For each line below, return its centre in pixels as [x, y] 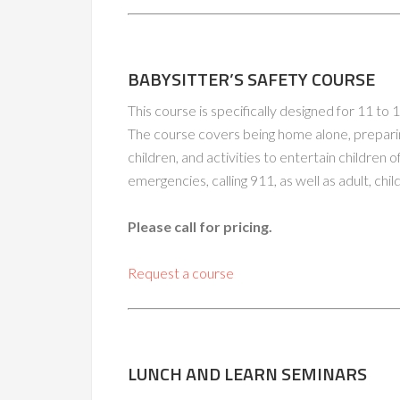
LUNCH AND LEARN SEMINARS [247, 374]
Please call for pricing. [200, 226]
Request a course [181, 273]
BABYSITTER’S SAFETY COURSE [251, 79]
